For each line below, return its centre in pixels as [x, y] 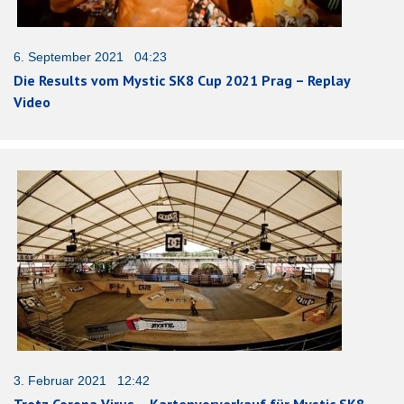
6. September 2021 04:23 [90, 56]
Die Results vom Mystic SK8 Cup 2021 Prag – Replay [182, 80]
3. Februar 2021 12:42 [82, 380]
